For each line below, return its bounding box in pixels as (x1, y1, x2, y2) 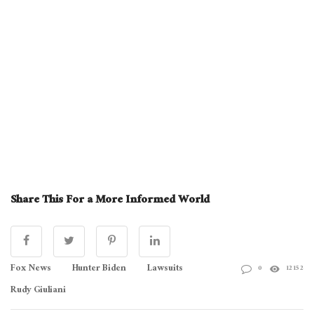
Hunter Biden (72, 259, 126, 278)
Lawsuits (147, 259, 183, 278)
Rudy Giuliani (11, 281, 66, 300)
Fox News (11, 259, 51, 278)
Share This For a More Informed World (11, 189, 210, 212)
